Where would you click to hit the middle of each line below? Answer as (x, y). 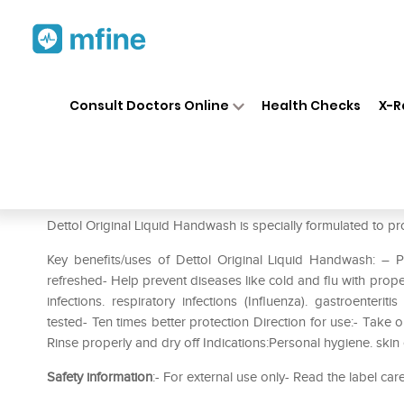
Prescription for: (98, 198)
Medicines (209, 88)
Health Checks (312, 105)
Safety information (100, 377)
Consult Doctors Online (149, 105)
